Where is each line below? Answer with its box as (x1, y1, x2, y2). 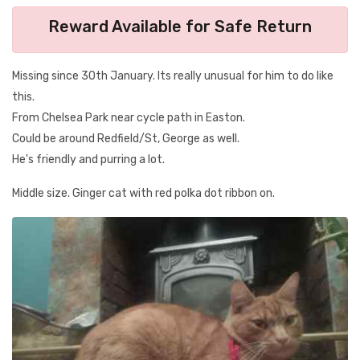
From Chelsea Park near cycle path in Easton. (12, 111, 245, 125)
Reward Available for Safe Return (48, 17, 312, 36)
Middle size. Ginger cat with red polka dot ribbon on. (12, 186, 275, 200)
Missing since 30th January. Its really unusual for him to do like (12, 69, 333, 83)
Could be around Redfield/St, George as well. (12, 132, 239, 145)
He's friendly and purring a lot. (12, 153, 165, 166)
